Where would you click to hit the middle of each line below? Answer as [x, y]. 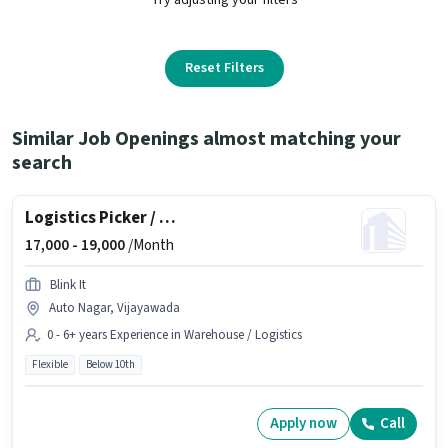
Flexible [50, 364]
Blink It [68, 284]
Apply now [303, 424]
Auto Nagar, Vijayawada [114, 307]
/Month [149, 245]
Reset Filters [224, 67]
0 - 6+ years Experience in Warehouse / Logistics [174, 334]
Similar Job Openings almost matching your [206, 138]
